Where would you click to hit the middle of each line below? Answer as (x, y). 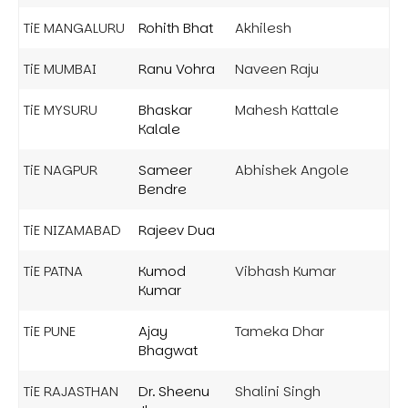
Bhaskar (165, 109)
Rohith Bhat (176, 27)
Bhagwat (168, 350)
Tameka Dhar (280, 331)
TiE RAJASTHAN (71, 391)
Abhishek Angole (292, 169)
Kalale (159, 128)
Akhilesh (263, 27)
